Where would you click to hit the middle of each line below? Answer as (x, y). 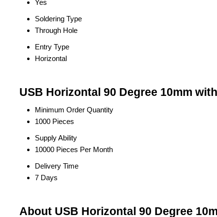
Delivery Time (57, 166)
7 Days (46, 178)
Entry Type (52, 47)
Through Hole (56, 30)
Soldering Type (58, 19)
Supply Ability (56, 138)
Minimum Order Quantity (74, 110)
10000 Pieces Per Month (74, 149)
